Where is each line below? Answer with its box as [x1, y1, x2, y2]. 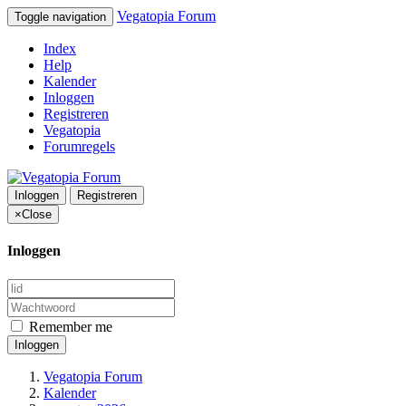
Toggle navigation [14, 10, 106, 24]
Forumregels [43, 139, 115, 154]
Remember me [25, 318, 112, 334]
